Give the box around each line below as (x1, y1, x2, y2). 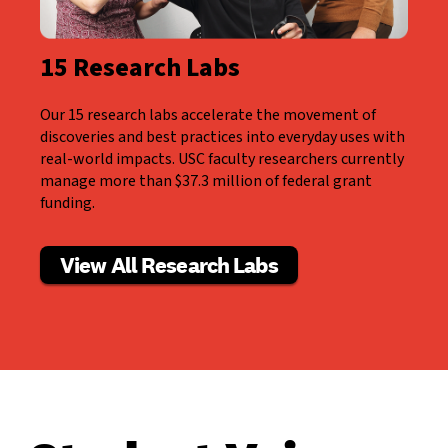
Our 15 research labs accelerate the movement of (40, 104, 376, 127)
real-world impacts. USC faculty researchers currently (40, 148, 404, 171)
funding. (40, 192, 95, 215)
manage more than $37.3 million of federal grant (40, 170, 372, 193)
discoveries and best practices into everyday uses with (40, 126, 405, 149)
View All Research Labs (60, 251, 278, 280)
